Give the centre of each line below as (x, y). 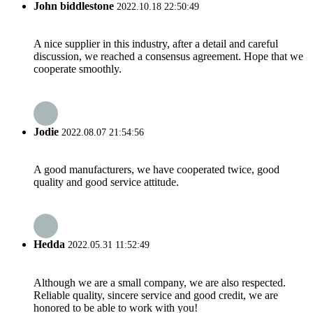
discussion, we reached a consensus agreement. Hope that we (168, 57)
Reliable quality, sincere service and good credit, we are (156, 295)
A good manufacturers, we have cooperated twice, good (156, 169)
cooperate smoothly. (78, 69)
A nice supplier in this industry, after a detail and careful (156, 44)
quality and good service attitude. (106, 182)
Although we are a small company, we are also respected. (160, 282)
